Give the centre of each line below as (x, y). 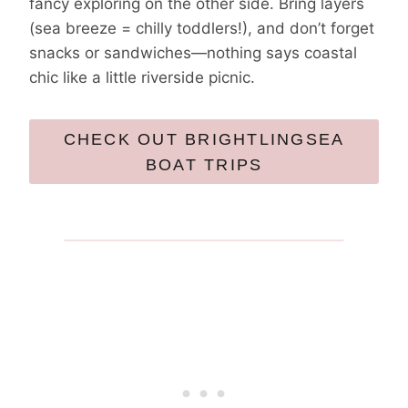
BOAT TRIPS (204, 164)
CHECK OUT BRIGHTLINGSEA (204, 139)
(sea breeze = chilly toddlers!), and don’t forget (202, 29)
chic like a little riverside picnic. (142, 78)
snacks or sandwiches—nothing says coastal (193, 53)
